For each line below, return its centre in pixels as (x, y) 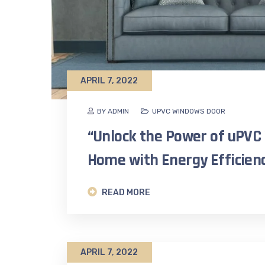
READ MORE (125, 193)
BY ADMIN (113, 112)
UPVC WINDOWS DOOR (188, 112)
